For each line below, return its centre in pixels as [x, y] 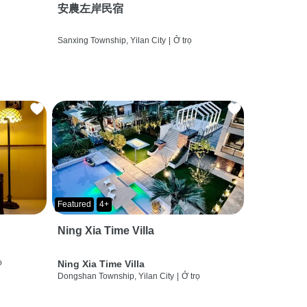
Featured [74, 204]
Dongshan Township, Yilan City [115, 276]
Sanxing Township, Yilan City [111, 40]
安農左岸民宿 [90, 8]
